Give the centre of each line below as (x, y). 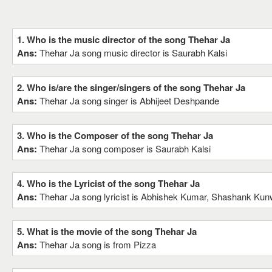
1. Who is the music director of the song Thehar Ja (124, 39)
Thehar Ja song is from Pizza (98, 244)
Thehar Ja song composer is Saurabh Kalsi (125, 148)
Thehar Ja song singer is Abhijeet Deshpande (129, 100)
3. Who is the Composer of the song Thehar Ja (115, 135)
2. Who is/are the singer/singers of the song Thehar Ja (131, 87)
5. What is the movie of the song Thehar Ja (107, 231)
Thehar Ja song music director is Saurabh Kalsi (133, 53)
